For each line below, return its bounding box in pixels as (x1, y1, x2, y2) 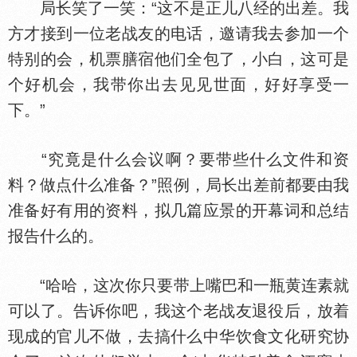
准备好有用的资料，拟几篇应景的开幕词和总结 (8, 202, 349, 219)
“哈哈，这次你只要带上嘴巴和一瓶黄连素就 (8, 277, 349, 294)
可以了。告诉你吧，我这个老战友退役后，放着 (8, 302, 349, 320)
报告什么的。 (8, 227, 104, 245)
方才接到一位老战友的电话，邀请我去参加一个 (8, 25, 349, 42)
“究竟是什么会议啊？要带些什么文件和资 (8, 151, 349, 168)
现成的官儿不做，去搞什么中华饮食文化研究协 (8, 328, 349, 345)
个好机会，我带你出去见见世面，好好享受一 (8, 76, 349, 93)
